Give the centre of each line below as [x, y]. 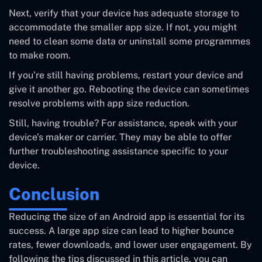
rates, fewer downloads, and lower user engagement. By [130, 245]
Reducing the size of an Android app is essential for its [127, 217]
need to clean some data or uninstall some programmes [130, 42]
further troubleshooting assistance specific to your [118, 151]
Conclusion [54, 194]
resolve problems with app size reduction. [99, 104]
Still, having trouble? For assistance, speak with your [123, 123]
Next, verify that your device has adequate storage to [124, 13]
